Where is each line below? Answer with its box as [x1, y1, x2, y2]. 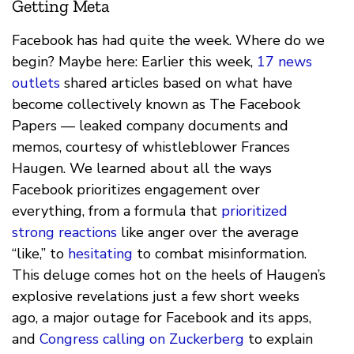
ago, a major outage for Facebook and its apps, [12, 308, 311, 328]
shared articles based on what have [60, 73, 292, 93]
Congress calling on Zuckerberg [40, 330, 244, 349]
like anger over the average [117, 223, 299, 243]
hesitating [68, 244, 133, 264]
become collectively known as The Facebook [12, 95, 300, 115]
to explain [244, 330, 313, 349]
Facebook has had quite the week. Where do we [12, 31, 325, 51]
